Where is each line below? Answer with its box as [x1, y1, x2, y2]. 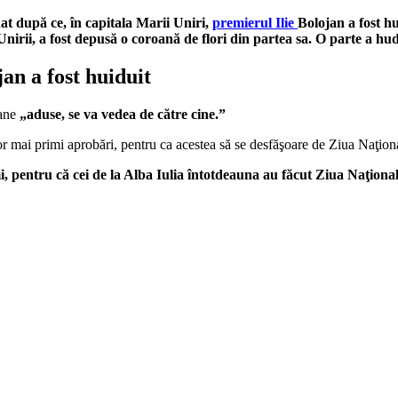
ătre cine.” [163, 106, 226, 122]
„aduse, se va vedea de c [20, 106, 163, 122]
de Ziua [308, 136, 358, 152]
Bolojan [298, 14, 345, 30]
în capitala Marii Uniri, [70, 14, 212, 30]
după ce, [12, 14, 70, 30]
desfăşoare [250, 136, 308, 152]
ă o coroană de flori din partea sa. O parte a [110, 30, 376, 46]
